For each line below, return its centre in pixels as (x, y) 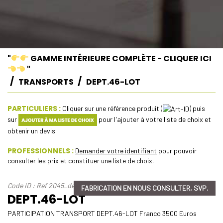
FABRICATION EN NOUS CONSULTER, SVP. (145, 188)
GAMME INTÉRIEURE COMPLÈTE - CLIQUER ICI (120, 58)
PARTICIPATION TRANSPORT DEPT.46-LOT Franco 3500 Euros (102, 214)
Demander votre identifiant (116, 151)
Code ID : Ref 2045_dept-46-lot (55, 186)
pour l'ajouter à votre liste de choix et (154, 119)
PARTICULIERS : (34, 108)
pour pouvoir (177, 151)
